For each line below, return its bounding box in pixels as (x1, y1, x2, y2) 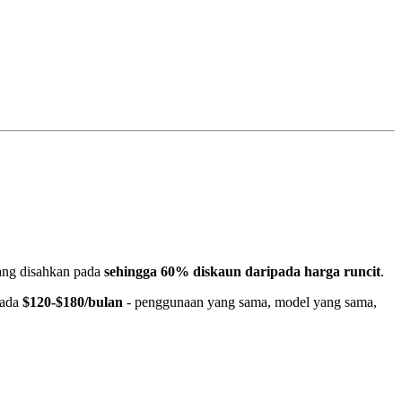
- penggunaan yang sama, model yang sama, (123, 294, 377, 310)
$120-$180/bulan (22, 294, 123, 310)
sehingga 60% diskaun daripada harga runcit (104, 264, 380, 280)
